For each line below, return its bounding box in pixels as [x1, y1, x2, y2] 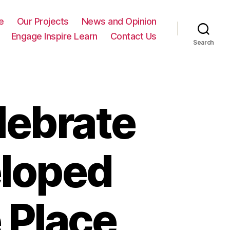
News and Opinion [81, 15, 157, 27]
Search [193, 38, 215, 46]
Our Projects [16, 15, 69, 27]
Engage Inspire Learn [11, 30, 98, 42]
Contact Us [110, 30, 157, 42]
